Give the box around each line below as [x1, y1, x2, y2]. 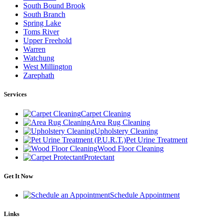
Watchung [23, 54, 54, 62]
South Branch [23, 10, 65, 19]
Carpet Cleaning [81, 109, 131, 118]
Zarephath [23, 71, 54, 80]
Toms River [23, 28, 59, 36]
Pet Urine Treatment [126, 135, 187, 144]
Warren [23, 45, 46, 54]
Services [4, 91, 27, 98]
